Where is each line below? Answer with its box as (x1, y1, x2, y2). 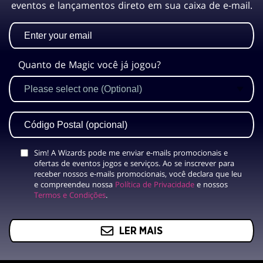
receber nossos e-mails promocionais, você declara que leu (34, 168, 242, 179)
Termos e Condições (34, 190, 106, 200)
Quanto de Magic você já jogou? (18, 58, 161, 71)
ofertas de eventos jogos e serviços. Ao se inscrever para (34, 158, 234, 168)
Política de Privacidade (115, 179, 194, 190)
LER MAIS (119, 225, 163, 237)
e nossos (194, 179, 228, 190)
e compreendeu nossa (34, 179, 115, 190)
